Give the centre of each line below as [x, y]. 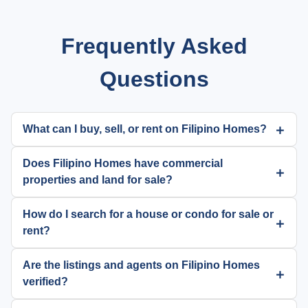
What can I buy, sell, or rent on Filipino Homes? [145, 129]
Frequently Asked [154, 46]
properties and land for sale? [98, 180]
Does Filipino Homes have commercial [123, 164]
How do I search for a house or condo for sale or [148, 214]
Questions [154, 79]
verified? [45, 282]
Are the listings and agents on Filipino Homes [141, 265]
